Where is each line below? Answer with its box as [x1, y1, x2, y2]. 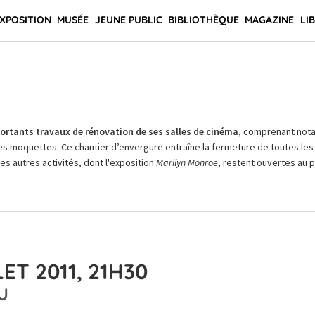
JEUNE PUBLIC [94, 13, 162, 26]
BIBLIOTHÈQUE [167, 13, 239, 26]
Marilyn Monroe [155, 156, 218, 169]
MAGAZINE [245, 13, 295, 26]
